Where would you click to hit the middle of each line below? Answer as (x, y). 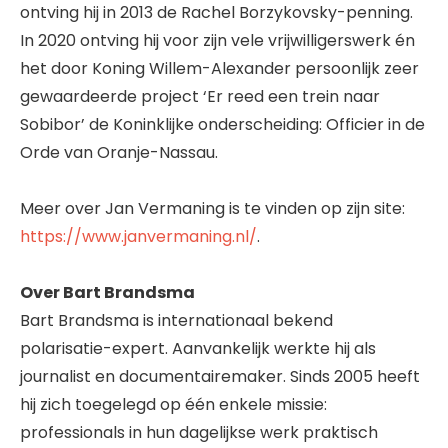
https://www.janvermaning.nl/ (138, 237)
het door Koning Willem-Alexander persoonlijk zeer (219, 69)
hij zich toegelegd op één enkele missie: (173, 405)
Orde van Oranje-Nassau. (119, 153)
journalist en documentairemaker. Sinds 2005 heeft (220, 377)
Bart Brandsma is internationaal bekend (176, 321)
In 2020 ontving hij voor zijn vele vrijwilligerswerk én (217, 41)
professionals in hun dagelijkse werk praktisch (199, 433)
